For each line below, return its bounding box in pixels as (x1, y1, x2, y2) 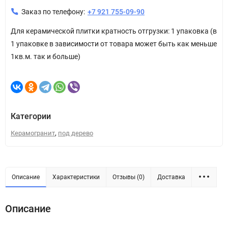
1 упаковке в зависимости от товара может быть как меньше (11, 39, 217, 48)
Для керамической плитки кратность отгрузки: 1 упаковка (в (11, 26, 217, 35)
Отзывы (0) (112, 173, 145, 181)
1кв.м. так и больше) (11, 52, 80, 61)
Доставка (157, 173, 185, 181)
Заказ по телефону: (21, 7, 85, 16)
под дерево (58, 129, 93, 137)
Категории (11, 111, 51, 121)
